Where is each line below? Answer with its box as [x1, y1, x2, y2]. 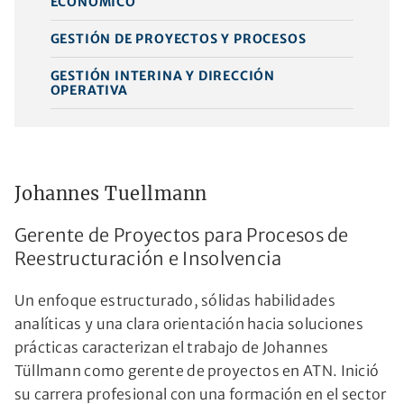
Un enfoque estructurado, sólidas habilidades [14, 290, 335, 309]
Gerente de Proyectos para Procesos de [14, 223, 349, 246]
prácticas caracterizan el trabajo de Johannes [14, 337, 329, 356]
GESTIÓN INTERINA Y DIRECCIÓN [50, 67, 276, 84]
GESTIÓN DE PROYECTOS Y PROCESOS [50, 30, 307, 47]
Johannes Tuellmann [14, 181, 207, 205]
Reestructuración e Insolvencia [14, 246, 282, 270]
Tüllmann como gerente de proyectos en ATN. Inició [14, 361, 380, 380]
